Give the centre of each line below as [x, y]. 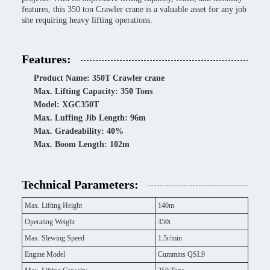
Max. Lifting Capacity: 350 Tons [93, 91]
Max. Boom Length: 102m [82, 144]
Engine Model [45, 254]
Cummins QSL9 [181, 254]
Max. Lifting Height [53, 206]
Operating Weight [50, 222]
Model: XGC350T [66, 105]
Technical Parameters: [80, 184]
